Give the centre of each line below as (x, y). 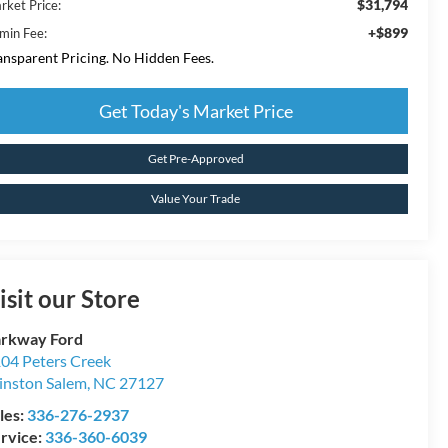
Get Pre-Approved (195, 158)
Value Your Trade (195, 198)
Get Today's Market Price (195, 110)
